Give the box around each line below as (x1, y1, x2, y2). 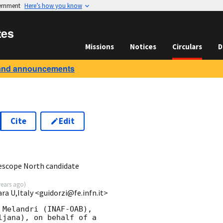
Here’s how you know (24, 1, 82, 9)
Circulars (172, 42, 202, 51)
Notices (130, 42, 156, 51)
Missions (85, 42, 114, 51)
